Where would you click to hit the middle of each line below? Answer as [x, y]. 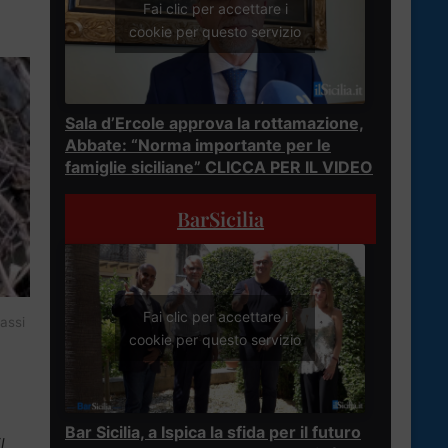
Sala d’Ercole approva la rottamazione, [214, 122]
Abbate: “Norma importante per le [198, 144]
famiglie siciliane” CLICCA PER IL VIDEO [219, 166]
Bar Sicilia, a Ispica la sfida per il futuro [213, 431]
